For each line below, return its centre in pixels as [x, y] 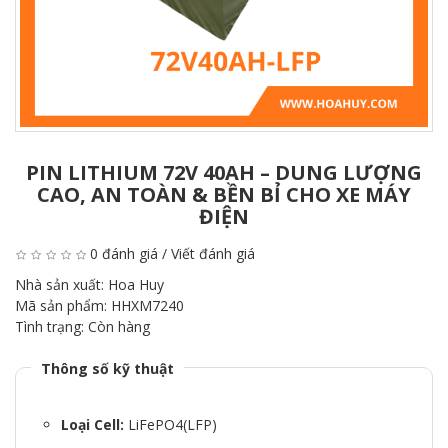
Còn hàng [119, 326]
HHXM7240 [147, 305]
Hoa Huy [136, 284]
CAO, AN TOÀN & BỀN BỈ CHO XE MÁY [224, 194]
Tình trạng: [51, 326]
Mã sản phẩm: [63, 305]
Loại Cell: [92, 424]
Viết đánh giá [213, 253]
